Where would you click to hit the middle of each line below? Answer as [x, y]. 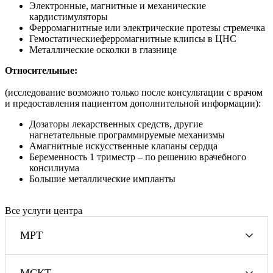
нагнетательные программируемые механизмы [127, 135]
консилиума [54, 168]
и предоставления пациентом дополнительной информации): [133, 103]
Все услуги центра [44, 210]
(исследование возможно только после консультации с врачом [134, 92]
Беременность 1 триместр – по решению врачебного [138, 157]
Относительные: [41, 70]
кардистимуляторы [69, 16]
